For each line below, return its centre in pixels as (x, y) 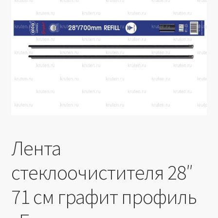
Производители (39, 23)
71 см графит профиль (104, 196)
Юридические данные (49, 49)
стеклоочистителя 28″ (102, 172)
